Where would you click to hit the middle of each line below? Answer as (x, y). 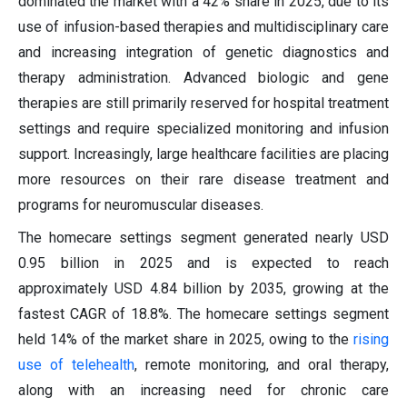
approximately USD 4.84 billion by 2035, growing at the (203, 289)
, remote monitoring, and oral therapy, (262, 365)
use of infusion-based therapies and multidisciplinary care (203, 27)
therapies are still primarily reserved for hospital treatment (203, 104)
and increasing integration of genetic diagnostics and (203, 53)
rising (371, 340)
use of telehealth (76, 365)
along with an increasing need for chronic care (203, 391)
